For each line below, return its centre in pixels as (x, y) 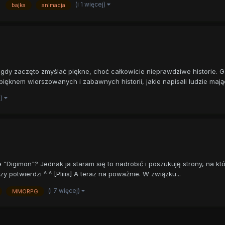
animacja (53, 5)
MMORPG (25, 191)
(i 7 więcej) (65, 190)
